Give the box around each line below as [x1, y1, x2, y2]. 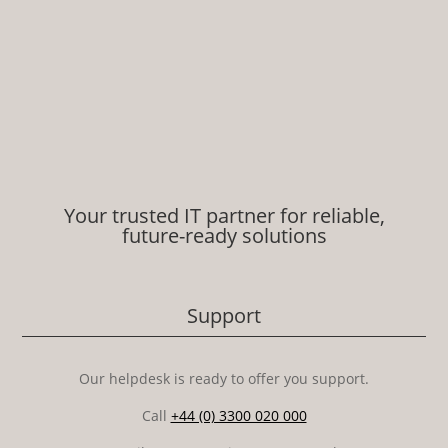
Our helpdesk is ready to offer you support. [79, 368, 369, 388]
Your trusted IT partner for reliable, [63, 201, 385, 229]
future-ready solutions [121, 221, 327, 249]
